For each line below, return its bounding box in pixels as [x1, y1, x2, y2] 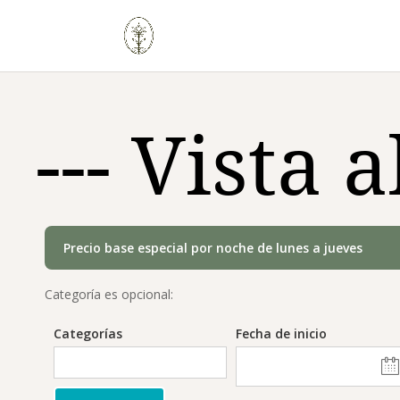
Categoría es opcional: [45, 285, 173, 303]
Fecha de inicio [236, 324, 327, 342]
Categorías [54, 324, 122, 342]
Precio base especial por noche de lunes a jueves [63, 238, 362, 256]
